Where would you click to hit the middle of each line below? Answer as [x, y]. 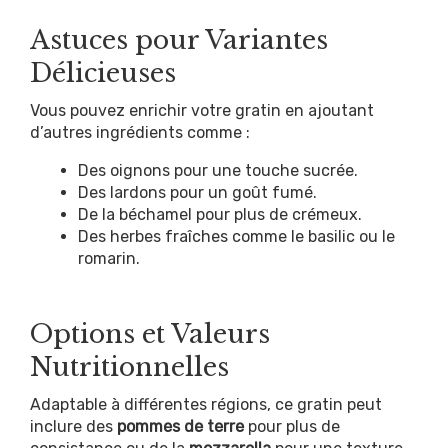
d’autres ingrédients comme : [140, 132]
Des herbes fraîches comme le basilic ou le [236, 236]
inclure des [73, 426]
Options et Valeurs [150, 333]
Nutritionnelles [129, 366]
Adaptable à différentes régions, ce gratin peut [206, 404]
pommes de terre [180, 426]
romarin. [109, 258]
